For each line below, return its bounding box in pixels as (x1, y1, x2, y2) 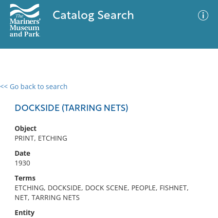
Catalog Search (52, 10, 134, 22)
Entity (15, 208, 35, 217)
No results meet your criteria (60, 142, 154, 151)
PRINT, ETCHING (15, 133, 67, 143)
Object (15, 124, 36, 133)
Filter (188, 92, 204, 99)
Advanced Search (116, 90, 172, 100)
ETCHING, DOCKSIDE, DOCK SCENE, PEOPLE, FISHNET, (15, 183, 189, 192)
